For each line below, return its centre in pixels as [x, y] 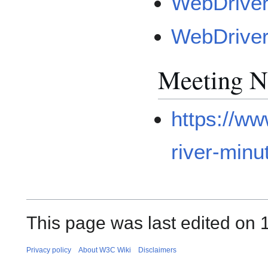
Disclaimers [157, 250]
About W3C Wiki [105, 250]
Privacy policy [49, 250]
